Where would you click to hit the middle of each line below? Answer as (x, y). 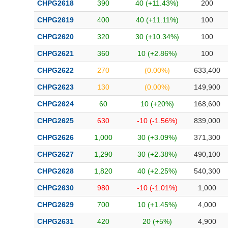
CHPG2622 (55, 70)
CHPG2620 (55, 37)
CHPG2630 (55, 188)
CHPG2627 (55, 154)
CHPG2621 (55, 53)
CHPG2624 (55, 104)
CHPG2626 (55, 137)
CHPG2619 (55, 20)
